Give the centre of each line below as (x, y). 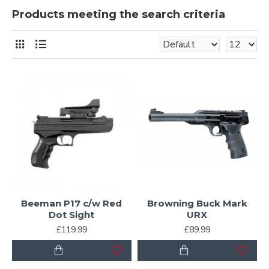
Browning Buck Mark (197, 203)
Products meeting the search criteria (119, 14)
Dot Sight (72, 214)
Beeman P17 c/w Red (72, 203)
